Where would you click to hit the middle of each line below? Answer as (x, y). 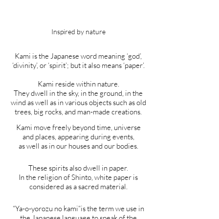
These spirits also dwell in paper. (78, 168)
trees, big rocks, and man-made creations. (78, 112)
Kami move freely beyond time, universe (78, 127)
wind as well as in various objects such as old (78, 102)
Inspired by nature (78, 32)
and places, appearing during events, (78, 137)
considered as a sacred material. (78, 186)
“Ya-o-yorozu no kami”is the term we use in (78, 208)
